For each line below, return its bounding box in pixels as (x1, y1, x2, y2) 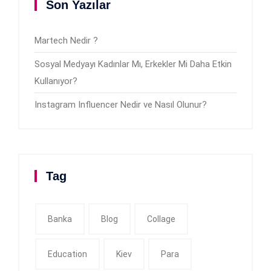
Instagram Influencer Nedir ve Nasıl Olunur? (34, 99, 207, 111)
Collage (147, 214, 175, 224)
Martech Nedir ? (34, 35, 98, 47)
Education (48, 249, 87, 260)
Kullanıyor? (34, 76, 77, 87)
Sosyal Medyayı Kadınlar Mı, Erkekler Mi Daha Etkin (34, 59, 232, 70)
